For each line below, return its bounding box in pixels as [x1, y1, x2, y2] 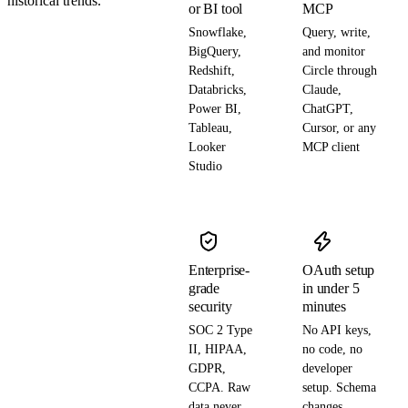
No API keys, [302, 322, 372, 337]
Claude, [302, 82, 342, 97]
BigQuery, [188, 44, 241, 58]
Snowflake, [188, 25, 247, 39]
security [188, 298, 232, 314]
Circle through [302, 63, 378, 77]
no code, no [302, 342, 363, 356]
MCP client [302, 139, 361, 154]
